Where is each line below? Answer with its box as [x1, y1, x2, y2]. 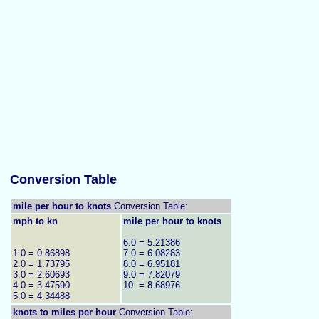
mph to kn [13, 215, 58, 226]
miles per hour [51, 306, 116, 318]
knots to [13, 306, 51, 318]
